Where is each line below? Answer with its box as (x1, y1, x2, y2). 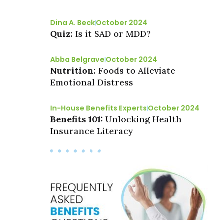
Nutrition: (50, 65, 98, 77)
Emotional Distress (50, 77, 133, 88)
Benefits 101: (50, 113, 105, 125)
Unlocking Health (105, 113, 182, 125)
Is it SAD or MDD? (75, 28, 151, 40)
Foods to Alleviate (98, 65, 175, 77)
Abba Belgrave (50, 55, 105, 65)
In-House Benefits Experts (50, 103, 147, 113)
